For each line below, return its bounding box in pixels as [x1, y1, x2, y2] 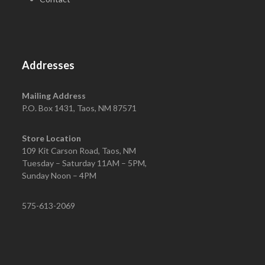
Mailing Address [22, 91, 86, 101]
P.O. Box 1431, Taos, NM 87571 [22, 103, 137, 113]
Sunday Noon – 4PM [22, 170, 97, 180]
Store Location [22, 133, 82, 143]
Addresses [22, 59, 75, 72]
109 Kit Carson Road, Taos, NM [22, 146, 137, 156]
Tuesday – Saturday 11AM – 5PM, [22, 158, 147, 168]
